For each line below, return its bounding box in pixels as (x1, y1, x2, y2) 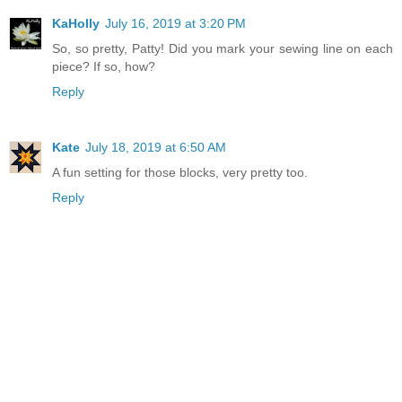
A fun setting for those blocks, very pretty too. (52, 164, 308, 179)
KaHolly (52, 15, 100, 31)
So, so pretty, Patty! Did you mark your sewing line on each (52, 40, 393, 56)
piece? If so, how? (52, 58, 155, 74)
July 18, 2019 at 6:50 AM (85, 139, 226, 154)
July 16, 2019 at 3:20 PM (105, 15, 246, 31)
